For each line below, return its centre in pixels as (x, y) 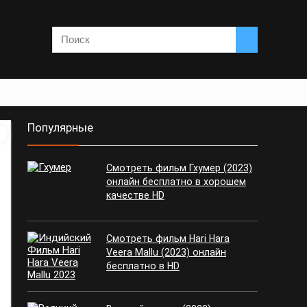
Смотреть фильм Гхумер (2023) (179, 168)
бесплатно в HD (143, 266)
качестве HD (135, 195)
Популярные (60, 127)
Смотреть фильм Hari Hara (168, 238)
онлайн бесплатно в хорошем (176, 182)
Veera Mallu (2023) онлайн (166, 252)
